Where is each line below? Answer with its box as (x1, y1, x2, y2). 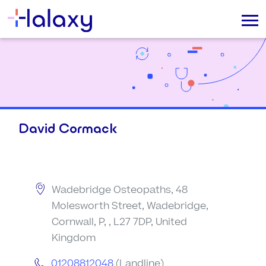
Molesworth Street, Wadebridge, (52, 199, 209, 213)
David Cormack (18, 120, 117, 136)
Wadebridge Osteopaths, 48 (52, 183, 188, 197)
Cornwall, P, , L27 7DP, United (52, 215, 188, 229)
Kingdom (52, 231, 96, 245)
